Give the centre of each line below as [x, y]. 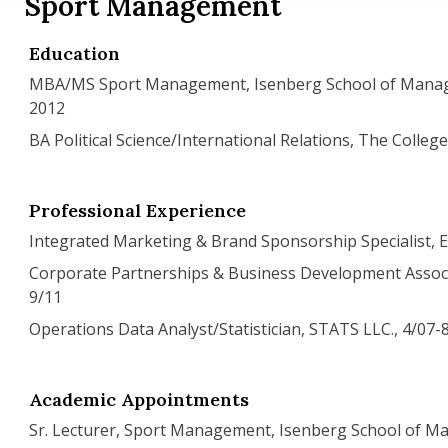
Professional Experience [138, 210]
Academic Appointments [139, 399]
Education [75, 53]
